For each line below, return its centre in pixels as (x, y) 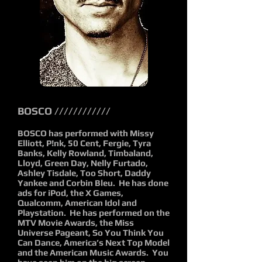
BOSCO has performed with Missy (86, 133)
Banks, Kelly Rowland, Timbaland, (85, 153)
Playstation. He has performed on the (94, 213)
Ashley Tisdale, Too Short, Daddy (84, 173)
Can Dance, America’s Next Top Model (94, 242)
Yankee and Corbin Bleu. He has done (93, 183)
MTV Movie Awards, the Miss (76, 223)
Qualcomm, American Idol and (77, 203)
